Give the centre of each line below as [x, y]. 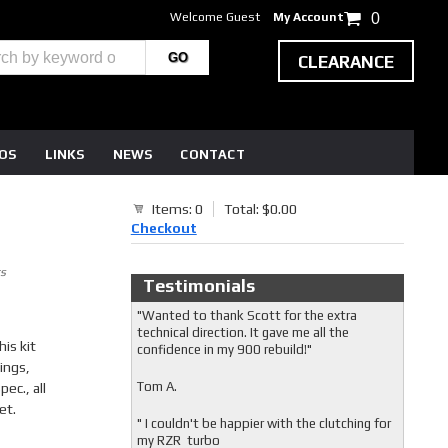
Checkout [163, 228]
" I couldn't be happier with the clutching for [263, 423]
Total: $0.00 [260, 209]
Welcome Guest [215, 17]
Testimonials [198, 285]
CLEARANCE [346, 62]
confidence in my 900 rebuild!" [225, 349]
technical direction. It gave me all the [242, 332]
